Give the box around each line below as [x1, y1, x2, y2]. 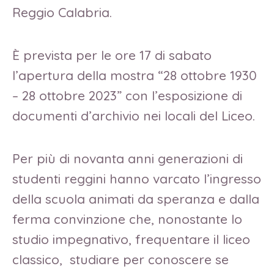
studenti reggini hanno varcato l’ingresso [12, 170, 261, 187]
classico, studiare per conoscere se [12, 251, 229, 267]
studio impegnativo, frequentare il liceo [12, 231, 250, 247]
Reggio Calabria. [12, 4, 112, 21]
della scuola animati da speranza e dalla [12, 190, 259, 207]
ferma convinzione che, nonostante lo [12, 210, 242, 227]
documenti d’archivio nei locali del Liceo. [12, 108, 255, 124]
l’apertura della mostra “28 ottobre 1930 [12, 67, 257, 84]
